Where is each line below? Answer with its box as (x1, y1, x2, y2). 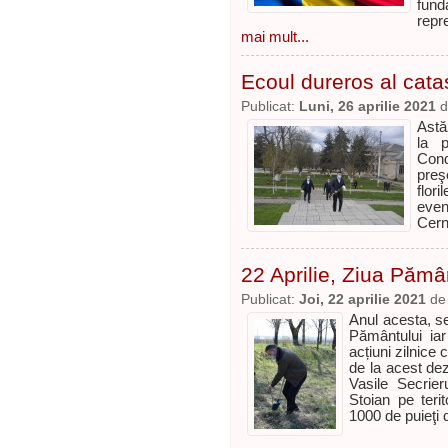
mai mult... (241, 29, 309, 45)
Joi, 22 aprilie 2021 (299, 292, 426, 307)
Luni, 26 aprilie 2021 (299, 99, 436, 114)
